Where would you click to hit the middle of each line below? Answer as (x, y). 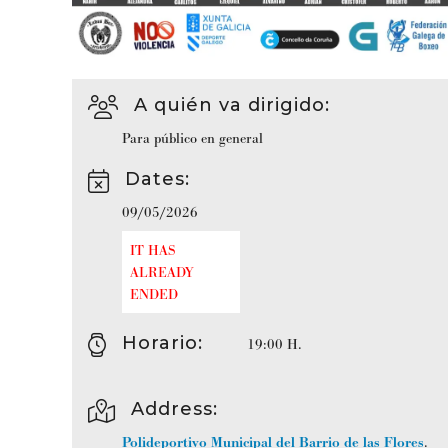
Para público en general (192, 137)
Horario (160, 342)
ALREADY (162, 271)
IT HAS (152, 249)
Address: (174, 408)
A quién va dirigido (229, 104)
